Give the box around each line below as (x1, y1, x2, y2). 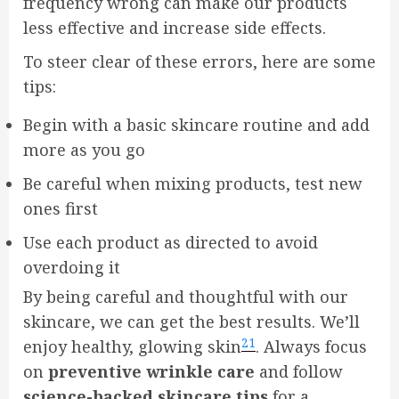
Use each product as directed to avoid (23, 232, 318, 254)
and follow (255, 361, 343, 383)
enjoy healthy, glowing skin (23, 336, 241, 358)
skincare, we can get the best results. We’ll (23, 311, 360, 333)
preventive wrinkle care (48, 361, 255, 383)
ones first (23, 198, 98, 220)
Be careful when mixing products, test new (23, 173, 362, 195)
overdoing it (23, 256, 120, 279)
